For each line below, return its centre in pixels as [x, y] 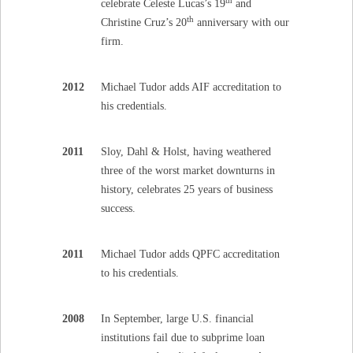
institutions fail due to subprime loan [183, 338]
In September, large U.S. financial [178, 319]
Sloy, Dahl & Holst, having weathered [186, 152]
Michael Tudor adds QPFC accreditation [191, 254]
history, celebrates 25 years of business [187, 190]
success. [119, 208]
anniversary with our [242, 22]
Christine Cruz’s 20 [144, 22]
